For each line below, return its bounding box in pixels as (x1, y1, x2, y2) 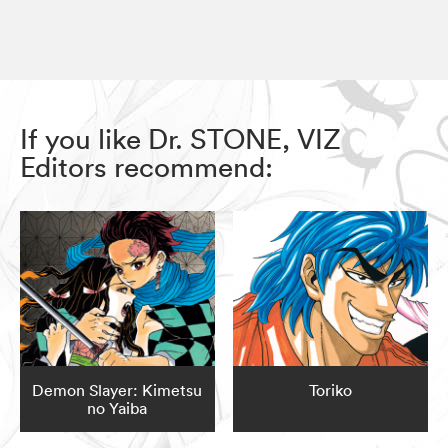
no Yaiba (87, 398, 148, 419)
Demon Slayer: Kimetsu (32, 380, 203, 401)
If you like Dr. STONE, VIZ (20, 121, 341, 156)
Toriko (309, 380, 353, 401)
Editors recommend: (20, 149, 273, 184)
